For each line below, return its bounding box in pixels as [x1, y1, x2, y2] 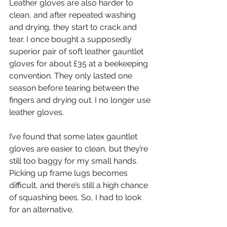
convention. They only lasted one [9, 71, 134, 81]
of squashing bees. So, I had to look [9, 193, 143, 203]
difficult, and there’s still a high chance [9, 180, 150, 191]
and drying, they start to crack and [9, 22, 139, 32]
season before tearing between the [9, 83, 141, 93]
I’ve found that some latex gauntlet [9, 132, 139, 142]
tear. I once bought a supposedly [9, 34, 134, 45]
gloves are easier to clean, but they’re [9, 144, 150, 154]
